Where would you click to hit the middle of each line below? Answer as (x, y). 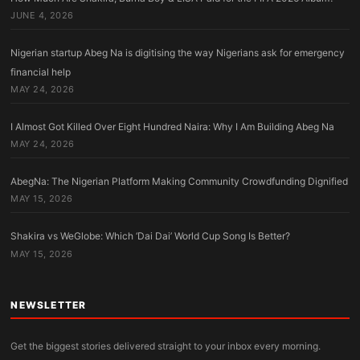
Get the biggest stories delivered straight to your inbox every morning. (166, 346)
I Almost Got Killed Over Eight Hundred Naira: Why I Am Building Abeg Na (173, 127)
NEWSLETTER (49, 305)
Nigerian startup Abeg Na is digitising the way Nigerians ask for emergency (178, 52)
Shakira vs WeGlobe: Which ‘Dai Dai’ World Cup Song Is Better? (151, 236)
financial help (41, 72)
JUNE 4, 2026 (42, 15)
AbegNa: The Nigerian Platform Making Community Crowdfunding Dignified (180, 182)
